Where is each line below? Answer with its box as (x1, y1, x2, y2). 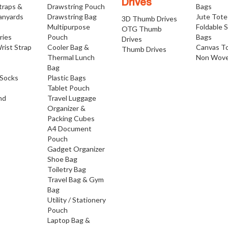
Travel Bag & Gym (47, 175, 104, 184)
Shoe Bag (47, 155, 77, 163)
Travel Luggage (47, 94, 96, 102)
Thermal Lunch (47, 53, 95, 62)
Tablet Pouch (47, 83, 90, 92)
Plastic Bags (47, 73, 86, 82)
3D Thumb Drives (121, 14, 177, 23)
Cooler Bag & (47, 43, 89, 51)
